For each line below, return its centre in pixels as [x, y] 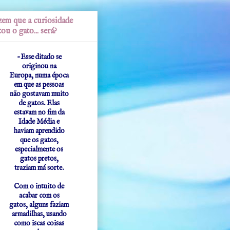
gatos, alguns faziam [39, 205]
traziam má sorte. [39, 168]
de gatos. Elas [39, 103]
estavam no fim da [39, 113]
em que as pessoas [39, 85]
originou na [39, 66]
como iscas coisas [39, 224]
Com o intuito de [39, 187]
